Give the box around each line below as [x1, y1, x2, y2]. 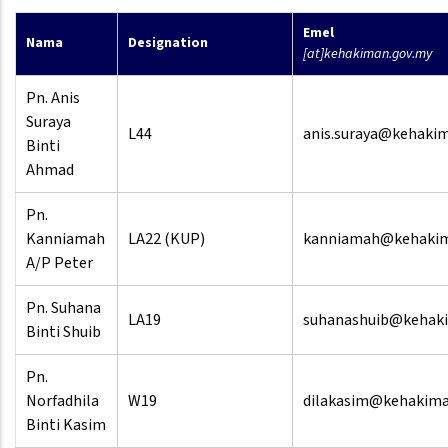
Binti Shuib [26, 321, 101, 344]
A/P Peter [26, 252, 93, 275]
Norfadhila [26, 390, 99, 413]
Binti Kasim [26, 414, 106, 437]
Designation [128, 33, 208, 54]
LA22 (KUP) [128, 228, 205, 251]
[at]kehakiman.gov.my [303, 44, 432, 65]
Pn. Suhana [26, 297, 101, 320]
